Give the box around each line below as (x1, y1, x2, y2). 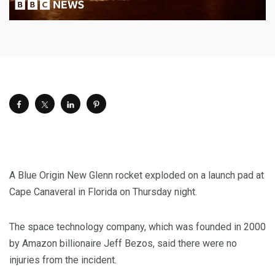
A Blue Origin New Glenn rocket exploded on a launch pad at (9, 169, 264, 182)
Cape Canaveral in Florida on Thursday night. (9, 186, 197, 198)
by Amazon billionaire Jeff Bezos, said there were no (9, 238, 237, 250)
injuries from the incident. (9, 254, 117, 266)
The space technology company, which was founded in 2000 (9, 221, 266, 233)
